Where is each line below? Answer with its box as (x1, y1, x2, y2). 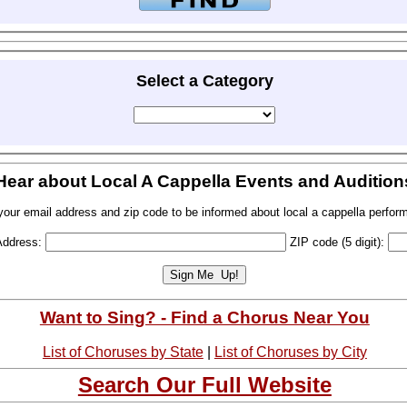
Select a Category (135, 71, 273, 90)
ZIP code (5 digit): (286, 235, 389, 250)
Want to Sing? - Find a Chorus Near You (39, 307, 370, 327)
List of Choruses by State (42, 343, 203, 360)
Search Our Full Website (77, 372, 332, 397)
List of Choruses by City (213, 343, 367, 360)
